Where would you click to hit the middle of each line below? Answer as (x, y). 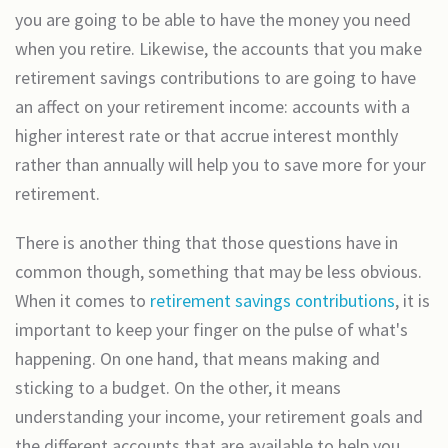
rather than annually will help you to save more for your (220, 164)
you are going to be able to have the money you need (213, 19)
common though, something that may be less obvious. (218, 271)
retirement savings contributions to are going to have (215, 77)
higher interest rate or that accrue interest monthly (206, 135)
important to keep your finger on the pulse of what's (211, 329)
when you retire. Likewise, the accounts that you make (218, 48)
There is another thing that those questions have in (206, 242)
